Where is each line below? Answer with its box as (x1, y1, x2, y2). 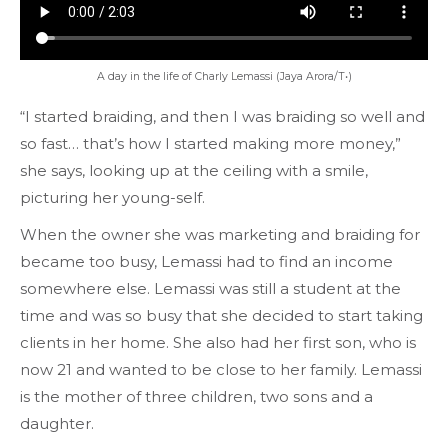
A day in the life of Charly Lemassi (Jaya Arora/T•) (96, 69, 352, 83)
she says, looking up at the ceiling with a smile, (20, 160, 368, 180)
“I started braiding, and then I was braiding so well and (20, 106, 425, 126)
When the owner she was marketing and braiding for (20, 224, 420, 244)
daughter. (20, 413, 94, 433)
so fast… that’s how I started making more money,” (20, 133, 401, 153)
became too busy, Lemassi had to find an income (20, 251, 393, 271)
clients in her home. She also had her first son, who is (20, 332, 416, 352)
